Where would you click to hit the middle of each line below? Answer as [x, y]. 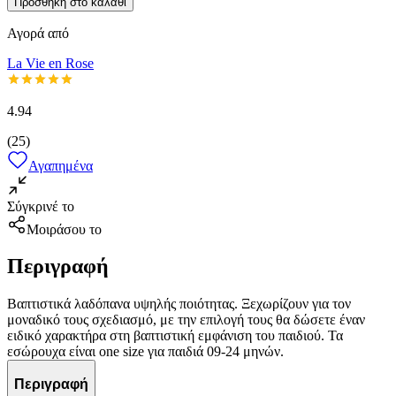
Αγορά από [38, 33]
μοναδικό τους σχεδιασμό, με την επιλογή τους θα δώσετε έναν [186, 320]
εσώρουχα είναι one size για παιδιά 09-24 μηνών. [145, 352]
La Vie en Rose [50, 63]
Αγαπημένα [61, 165]
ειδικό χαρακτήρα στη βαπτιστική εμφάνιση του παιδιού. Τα [175, 336]
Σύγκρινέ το [41, 206]
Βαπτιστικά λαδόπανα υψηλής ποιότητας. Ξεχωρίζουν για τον [179, 304]
